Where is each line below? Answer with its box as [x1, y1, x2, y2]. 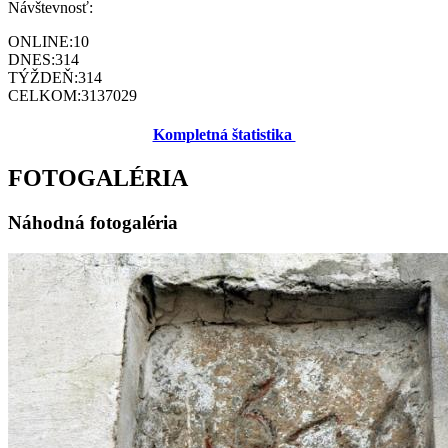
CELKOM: [8, 86, 81, 104]
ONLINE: [8, 32, 73, 50]
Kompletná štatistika [152, 126, 296, 144]
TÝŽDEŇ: [8, 68, 78, 86]
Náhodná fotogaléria [8, 212, 178, 234]
